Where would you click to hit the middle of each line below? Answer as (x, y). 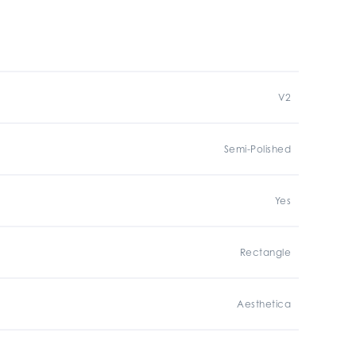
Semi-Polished (257, 149)
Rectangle (265, 252)
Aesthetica (264, 304)
